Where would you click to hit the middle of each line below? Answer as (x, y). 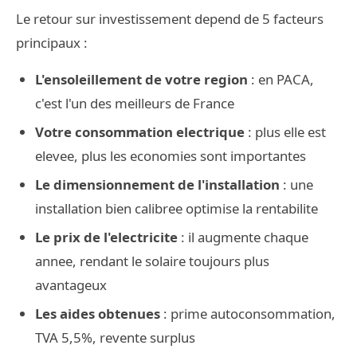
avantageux (71, 285)
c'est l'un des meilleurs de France (135, 103)
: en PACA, (281, 79)
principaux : (52, 43)
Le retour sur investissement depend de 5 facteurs (170, 19)
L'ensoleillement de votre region (141, 79)
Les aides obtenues (98, 314)
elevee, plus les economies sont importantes (171, 156)
